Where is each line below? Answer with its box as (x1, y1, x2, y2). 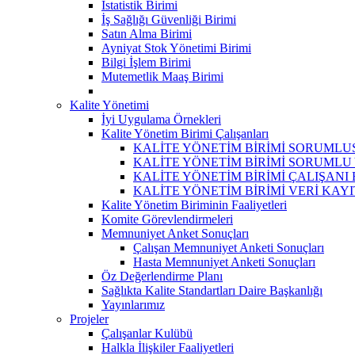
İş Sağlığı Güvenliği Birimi (101, 12, 236, 26)
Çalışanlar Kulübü (101, 326, 193, 340)
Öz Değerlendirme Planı (101, 269, 223, 283)
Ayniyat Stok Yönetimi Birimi (101, 40, 251, 55)
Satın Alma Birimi (101, 26, 192, 40)
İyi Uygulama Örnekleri (101, 112, 221, 126)
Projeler (70, 311, 109, 326)
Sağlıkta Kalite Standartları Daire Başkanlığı (101, 283, 323, 297)
